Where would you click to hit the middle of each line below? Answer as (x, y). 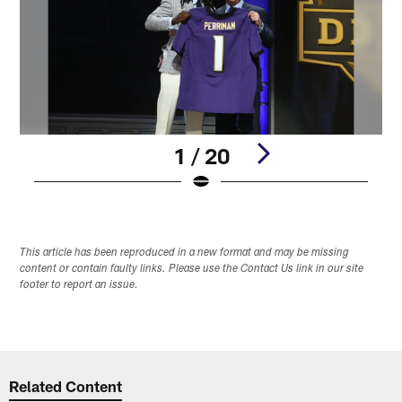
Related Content (66, 386)
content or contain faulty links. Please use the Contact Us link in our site (192, 269)
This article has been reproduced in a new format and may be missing (185, 253)
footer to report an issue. (79, 285)
